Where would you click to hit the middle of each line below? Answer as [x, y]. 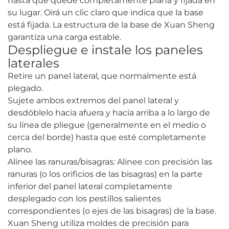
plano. [20, 150]
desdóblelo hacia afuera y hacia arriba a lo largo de [109, 113]
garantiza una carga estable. [64, 37]
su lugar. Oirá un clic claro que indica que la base [106, 13]
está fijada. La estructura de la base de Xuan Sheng [111, 25]
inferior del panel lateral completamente [90, 187]
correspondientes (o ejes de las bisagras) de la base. [112, 211]
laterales [33, 63]
